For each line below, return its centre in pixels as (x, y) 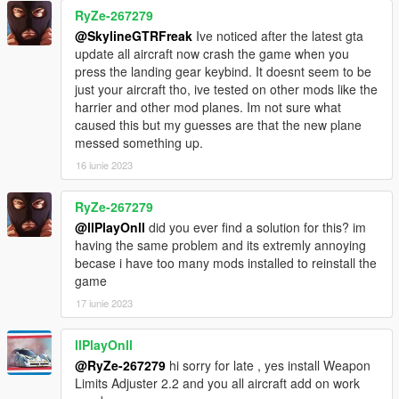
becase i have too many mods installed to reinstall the (226, 262)
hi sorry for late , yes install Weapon (268, 365)
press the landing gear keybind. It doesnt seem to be (223, 71)
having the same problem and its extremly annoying (220, 244)
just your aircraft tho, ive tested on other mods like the (226, 89)
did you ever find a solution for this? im (256, 227)
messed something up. (139, 142)
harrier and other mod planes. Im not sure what (208, 106)
